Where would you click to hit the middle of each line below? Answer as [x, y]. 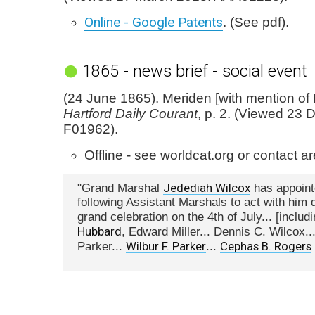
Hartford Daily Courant [130, 114]
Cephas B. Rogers [266, 246]
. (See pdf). [256, 22]
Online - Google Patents [154, 22]
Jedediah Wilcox [207, 188]
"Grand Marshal [120, 188]
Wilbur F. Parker [166, 246]
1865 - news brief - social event [194, 71]
